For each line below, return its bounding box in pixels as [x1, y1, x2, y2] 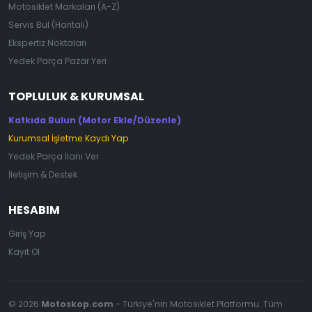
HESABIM [8, 201, 60, 218]
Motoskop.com [41, 297, 114, 310]
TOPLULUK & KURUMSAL [8, 88, 144, 104]
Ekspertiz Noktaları [8, 36, 86, 49]
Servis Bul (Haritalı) [8, 18, 88, 31]
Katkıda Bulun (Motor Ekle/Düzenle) [8, 114, 181, 126]
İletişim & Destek [8, 168, 77, 180]
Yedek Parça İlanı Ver [8, 150, 99, 162]
